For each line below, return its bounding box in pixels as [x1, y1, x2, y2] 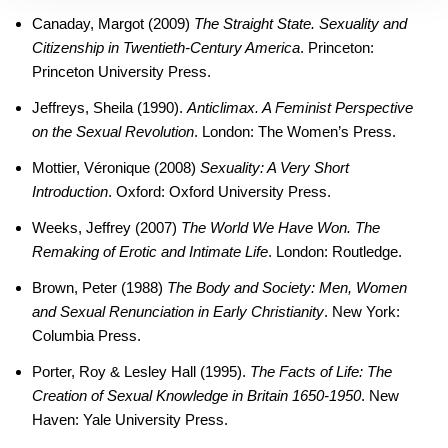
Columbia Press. [32, 327, 141, 344]
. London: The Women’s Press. [194, 123, 396, 140]
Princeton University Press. [32, 63, 211, 80]
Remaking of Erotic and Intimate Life [32, 243, 268, 260]
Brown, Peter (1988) [32, 279, 167, 296]
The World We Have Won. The [181, 219, 380, 236]
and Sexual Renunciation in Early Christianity [32, 303, 324, 320]
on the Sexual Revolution [32, 123, 194, 140]
